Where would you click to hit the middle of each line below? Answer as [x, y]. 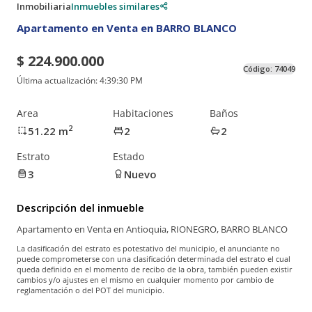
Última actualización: [58, 81]
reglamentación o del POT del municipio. [91, 290]
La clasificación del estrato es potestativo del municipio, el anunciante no [148, 249]
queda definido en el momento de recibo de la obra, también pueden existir [155, 270]
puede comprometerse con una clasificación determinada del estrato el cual [154, 259]
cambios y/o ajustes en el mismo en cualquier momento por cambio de [145, 280]
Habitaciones [143, 113]
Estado [129, 156]
